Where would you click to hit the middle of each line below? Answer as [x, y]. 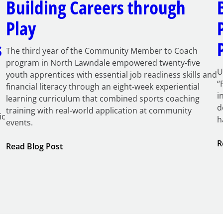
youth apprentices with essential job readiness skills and [111, 74]
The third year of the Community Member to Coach [102, 51]
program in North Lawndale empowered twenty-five [103, 62]
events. [19, 122]
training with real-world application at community [99, 110]
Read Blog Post [34, 146]
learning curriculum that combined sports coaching [103, 98]
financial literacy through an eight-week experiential [103, 86]
